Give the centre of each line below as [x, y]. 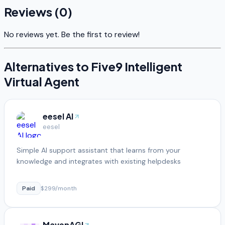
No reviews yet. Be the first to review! [72, 35]
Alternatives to [47, 67]
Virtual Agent [42, 82]
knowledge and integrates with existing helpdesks [99, 161]
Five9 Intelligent [137, 67]
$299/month [59, 188]
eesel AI [58, 116]
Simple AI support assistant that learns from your [98, 150]
